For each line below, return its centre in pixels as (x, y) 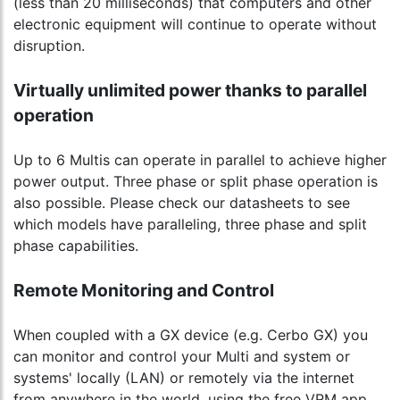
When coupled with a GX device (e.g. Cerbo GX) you (191, 335)
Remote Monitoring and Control (144, 291)
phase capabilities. (76, 246)
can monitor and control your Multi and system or (182, 357)
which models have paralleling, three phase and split (190, 225)
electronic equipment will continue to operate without (195, 25)
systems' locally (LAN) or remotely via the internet (184, 378)
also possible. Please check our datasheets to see (182, 203)
